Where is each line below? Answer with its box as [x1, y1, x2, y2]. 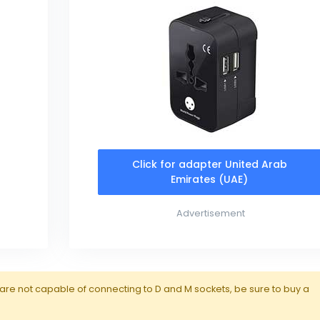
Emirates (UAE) [171, 172, 249, 186]
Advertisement [176, 207, 246, 219]
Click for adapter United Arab [131, 157, 287, 171]
